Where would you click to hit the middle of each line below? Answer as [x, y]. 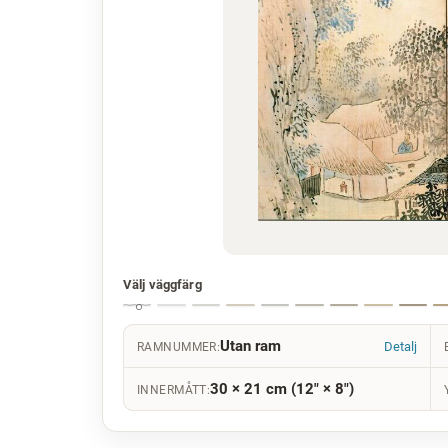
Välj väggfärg [162, 285]
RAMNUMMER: [179, 347]
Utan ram [251, 346]
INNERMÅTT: [174, 390]
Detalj [400, 347]
